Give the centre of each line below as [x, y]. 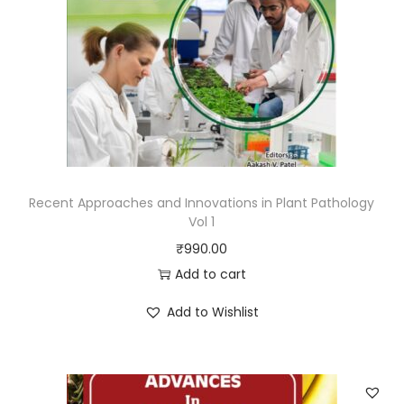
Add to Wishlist [213, 312]
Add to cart [210, 274]
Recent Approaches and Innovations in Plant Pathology [202, 203]
